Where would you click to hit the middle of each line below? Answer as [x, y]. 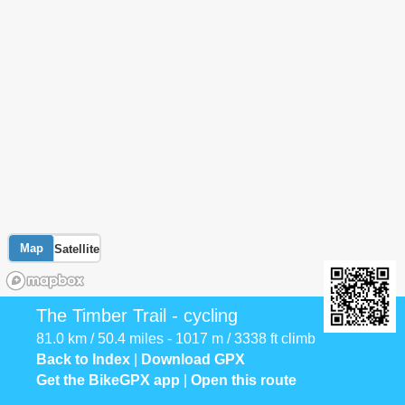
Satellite [77, 249]
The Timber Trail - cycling [137, 316]
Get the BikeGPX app [108, 380]
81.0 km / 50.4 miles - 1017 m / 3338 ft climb [176, 339]
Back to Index [83, 359]
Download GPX [193, 359]
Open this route [244, 380]
